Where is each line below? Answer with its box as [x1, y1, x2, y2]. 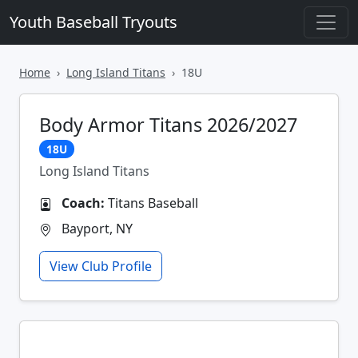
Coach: [62, 194, 105, 212]
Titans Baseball [105, 194, 198, 212]
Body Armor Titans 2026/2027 [39, 112, 297, 137]
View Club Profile [50, 257, 152, 275]
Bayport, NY [58, 220, 133, 237]
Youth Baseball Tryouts [10, 11, 177, 33]
